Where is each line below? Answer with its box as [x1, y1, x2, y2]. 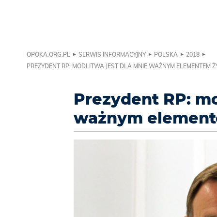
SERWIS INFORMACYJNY [78, 51, 146, 59]
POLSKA [154, 51, 178, 59]
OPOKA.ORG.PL [27, 51, 70, 59]
